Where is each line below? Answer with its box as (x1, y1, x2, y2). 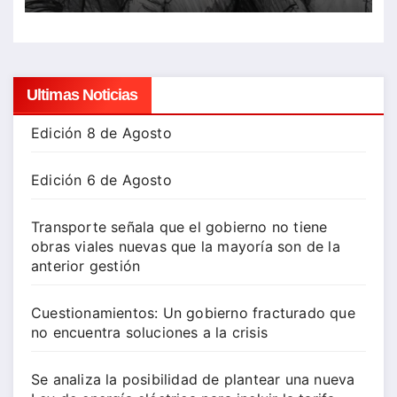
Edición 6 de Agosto (31, 171, 172, 190)
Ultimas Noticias (27, 86, 138, 105)
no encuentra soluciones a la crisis (31, 323, 268, 342)
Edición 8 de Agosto (31, 124, 172, 143)
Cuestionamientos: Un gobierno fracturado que (31, 304, 355, 323)
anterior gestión (31, 257, 141, 276)
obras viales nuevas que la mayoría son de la (31, 237, 340, 256)
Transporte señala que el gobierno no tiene (31, 218, 328, 237)
